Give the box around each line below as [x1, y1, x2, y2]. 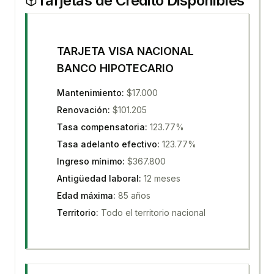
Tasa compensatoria [57, 122, 145, 132]
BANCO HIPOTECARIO [57, 62, 174, 75]
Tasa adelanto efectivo [57, 139, 157, 149]
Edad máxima [57, 190, 113, 201]
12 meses [144, 173, 180, 183]
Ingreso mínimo [57, 156, 122, 166]
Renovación [57, 105, 108, 115]
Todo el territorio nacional [101, 207, 206, 218]
